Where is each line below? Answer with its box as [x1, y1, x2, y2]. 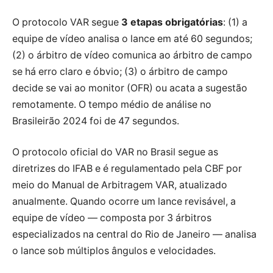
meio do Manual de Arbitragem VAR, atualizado [12, 179, 227, 191]
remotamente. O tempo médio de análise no [12, 98, 211, 110]
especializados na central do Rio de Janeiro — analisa [12, 229, 257, 241]
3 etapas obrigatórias [121, 16, 223, 28]
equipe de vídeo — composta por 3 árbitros [12, 212, 211, 224]
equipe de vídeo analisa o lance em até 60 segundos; [12, 32, 252, 44]
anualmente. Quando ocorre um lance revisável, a [12, 196, 236, 208]
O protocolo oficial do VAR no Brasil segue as [12, 146, 218, 158]
